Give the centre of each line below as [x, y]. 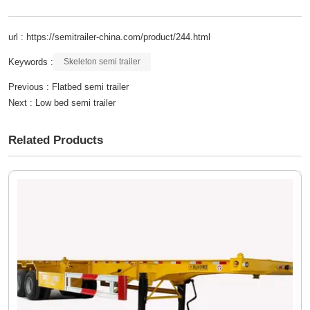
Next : [22, 103]
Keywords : [31, 62]
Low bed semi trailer [75, 103]
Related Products [56, 140]
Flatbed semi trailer [90, 87]
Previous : [30, 87]
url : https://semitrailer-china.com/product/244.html [109, 37]
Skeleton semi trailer [102, 62]
